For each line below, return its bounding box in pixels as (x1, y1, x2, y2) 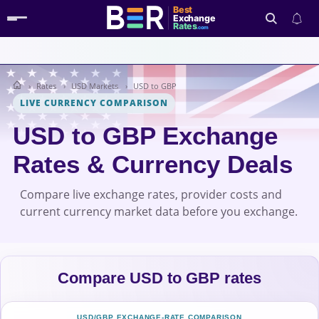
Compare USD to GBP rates (58, 269, 261, 287)
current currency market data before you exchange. (20, 204, 298, 219)
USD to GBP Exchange (13, 122, 278, 150)
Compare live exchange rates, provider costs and (20, 187, 282, 202)
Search (271, 90, 301, 103)
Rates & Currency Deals (13, 150, 293, 178)
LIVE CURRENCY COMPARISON (20, 97, 168, 109)
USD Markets (71, 80, 118, 91)
